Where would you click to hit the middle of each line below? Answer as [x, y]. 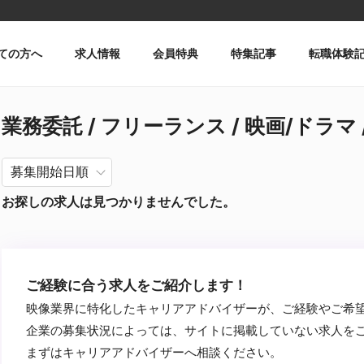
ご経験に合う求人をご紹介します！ [136, 285]
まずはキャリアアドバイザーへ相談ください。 [154, 352]
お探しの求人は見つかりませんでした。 [119, 201]
